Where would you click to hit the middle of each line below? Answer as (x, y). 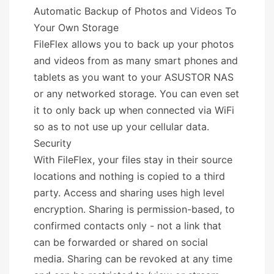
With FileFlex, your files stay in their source (133, 159)
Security (53, 143)
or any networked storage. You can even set (136, 93)
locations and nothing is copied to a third (129, 176)
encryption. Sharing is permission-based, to (134, 209)
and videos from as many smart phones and (136, 60)
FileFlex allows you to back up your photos (134, 44)
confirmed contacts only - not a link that (128, 225)
